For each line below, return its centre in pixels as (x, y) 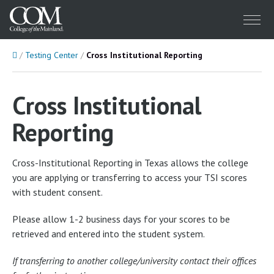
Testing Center (52, 55)
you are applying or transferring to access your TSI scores (130, 177)
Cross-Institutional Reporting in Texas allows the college (130, 163)
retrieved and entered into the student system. (109, 234)
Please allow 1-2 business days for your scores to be (121, 219)
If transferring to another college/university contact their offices (134, 261)
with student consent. (57, 192)
